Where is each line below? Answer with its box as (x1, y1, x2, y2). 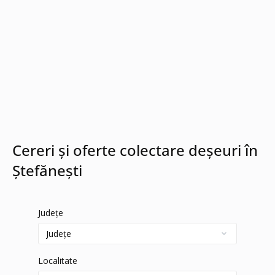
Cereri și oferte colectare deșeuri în (12, 140, 258, 160)
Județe (38, 207, 63, 219)
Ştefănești (12, 160, 82, 180)
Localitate (38, 255, 77, 267)
